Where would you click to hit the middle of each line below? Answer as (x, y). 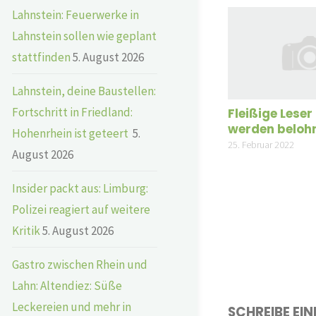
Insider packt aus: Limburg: (80, 188)
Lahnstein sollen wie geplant (84, 36)
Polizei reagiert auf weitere (81, 209)
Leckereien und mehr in (72, 306)
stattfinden (41, 57)
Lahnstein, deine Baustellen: (84, 91)
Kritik (26, 230)
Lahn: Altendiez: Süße (67, 285)
